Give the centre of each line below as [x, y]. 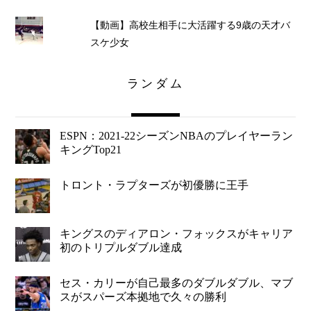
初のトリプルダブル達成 [121, 248]
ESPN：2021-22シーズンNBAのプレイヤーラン [177, 136]
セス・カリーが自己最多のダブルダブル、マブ [177, 283]
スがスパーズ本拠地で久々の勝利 [143, 296]
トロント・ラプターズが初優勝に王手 [154, 185]
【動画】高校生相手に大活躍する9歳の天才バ [190, 26]
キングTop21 [91, 150]
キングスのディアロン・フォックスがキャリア [177, 234]
